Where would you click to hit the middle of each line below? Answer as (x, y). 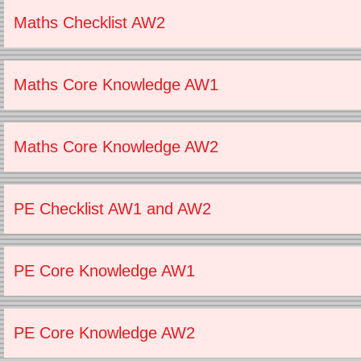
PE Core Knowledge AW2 (104, 333)
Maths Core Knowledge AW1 (116, 85)
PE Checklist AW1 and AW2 (112, 209)
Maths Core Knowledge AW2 (116, 147)
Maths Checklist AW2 (89, 23)
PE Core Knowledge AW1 (104, 271)
